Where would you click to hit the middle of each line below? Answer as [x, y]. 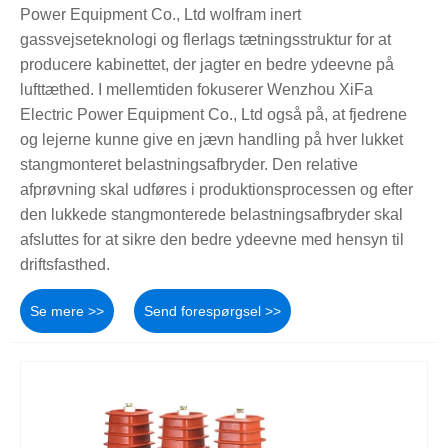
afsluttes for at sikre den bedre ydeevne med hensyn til [212, 240]
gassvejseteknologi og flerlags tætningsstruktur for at [205, 40]
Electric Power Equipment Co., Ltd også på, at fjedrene [213, 115]
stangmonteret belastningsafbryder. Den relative [189, 165]
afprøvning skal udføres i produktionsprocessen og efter [216, 190]
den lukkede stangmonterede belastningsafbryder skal [211, 215]
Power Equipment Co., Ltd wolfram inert [160, 15]
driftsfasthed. [65, 265]
